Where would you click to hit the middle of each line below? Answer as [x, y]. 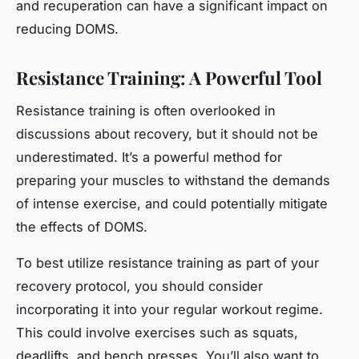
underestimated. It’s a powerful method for [149, 157]
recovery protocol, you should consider [139, 286]
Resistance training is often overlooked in [146, 110]
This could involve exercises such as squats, [157, 332]
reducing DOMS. [67, 28]
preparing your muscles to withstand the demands [173, 180]
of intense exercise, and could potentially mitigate [172, 203]
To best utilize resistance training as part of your [167, 262]
